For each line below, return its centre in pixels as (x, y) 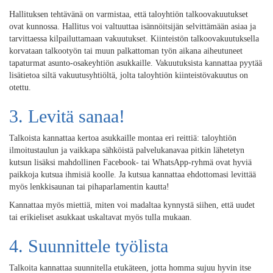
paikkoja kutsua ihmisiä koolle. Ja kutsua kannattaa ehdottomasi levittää (133, 175)
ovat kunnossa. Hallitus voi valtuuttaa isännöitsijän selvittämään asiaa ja (133, 27)
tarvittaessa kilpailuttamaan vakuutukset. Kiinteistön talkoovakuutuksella (134, 39)
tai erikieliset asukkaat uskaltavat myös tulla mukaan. (101, 217)
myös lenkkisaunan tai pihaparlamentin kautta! (89, 187)
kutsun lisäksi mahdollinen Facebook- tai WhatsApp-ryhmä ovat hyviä (130, 162)
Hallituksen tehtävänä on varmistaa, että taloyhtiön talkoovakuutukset (129, 14)
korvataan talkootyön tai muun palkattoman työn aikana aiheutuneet (126, 51)
